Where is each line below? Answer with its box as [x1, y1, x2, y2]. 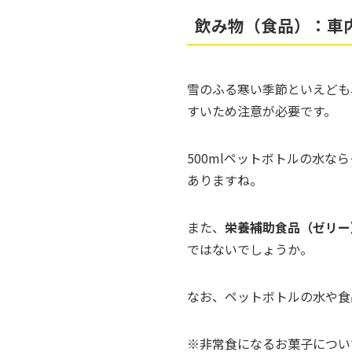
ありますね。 [187, 170, 262, 190]
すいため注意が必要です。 [187, 101, 336, 121]
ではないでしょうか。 [187, 240, 313, 259]
